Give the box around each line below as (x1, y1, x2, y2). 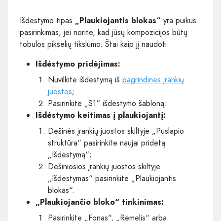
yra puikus (161, 15, 196, 26)
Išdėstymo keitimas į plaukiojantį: (36, 110, 166, 121)
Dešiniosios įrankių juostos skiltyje (48, 161, 160, 172)
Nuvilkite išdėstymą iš (48, 74, 122, 85)
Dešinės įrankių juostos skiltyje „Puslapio (48, 125, 184, 137)
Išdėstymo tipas (20, 15, 75, 26)
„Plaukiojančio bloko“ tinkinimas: (36, 196, 164, 208)
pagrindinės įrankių (122, 74, 184, 85)
